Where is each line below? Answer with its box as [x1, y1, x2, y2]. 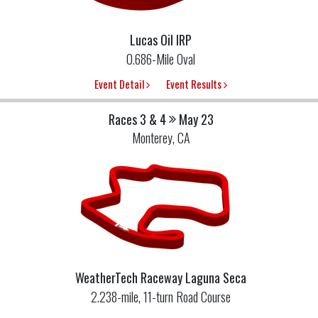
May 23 [178, 110, 214, 129]
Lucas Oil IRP [130, 30, 192, 49]
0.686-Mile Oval [126, 49, 195, 68]
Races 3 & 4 [108, 110, 166, 129]
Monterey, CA [131, 128, 190, 148]
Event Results [166, 75, 224, 92]
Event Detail [94, 75, 146, 92]
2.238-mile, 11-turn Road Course [91, 287, 231, 307]
